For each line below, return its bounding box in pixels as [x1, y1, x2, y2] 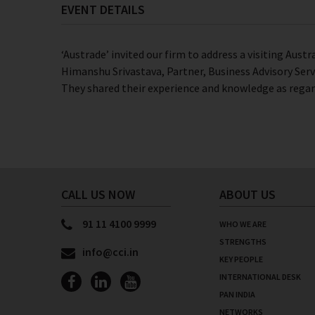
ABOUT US [219, 186, 276, 202]
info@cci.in [82, 245, 139, 259]
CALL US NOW [61, 186, 135, 202]
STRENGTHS [219, 236, 266, 247]
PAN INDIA [219, 289, 255, 300]
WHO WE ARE [219, 219, 266, 229]
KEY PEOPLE [219, 254, 263, 264]
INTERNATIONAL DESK [219, 271, 301, 282]
